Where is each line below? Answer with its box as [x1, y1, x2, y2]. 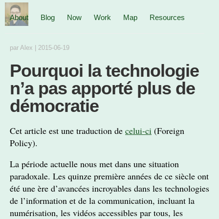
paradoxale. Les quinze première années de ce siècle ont [10, 170, 209, 182]
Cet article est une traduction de [10, 125, 125, 136]
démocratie [10, 96, 99, 116]
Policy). [10, 137, 38, 149]
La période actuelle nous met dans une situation [10, 158, 179, 170]
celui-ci [125, 125, 152, 136]
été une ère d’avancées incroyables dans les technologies [10, 182, 209, 194]
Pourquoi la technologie [10, 61, 199, 81]
